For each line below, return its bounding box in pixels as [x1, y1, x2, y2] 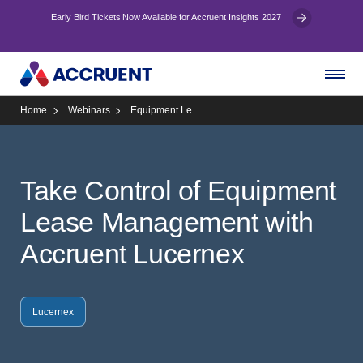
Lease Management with [20, 207, 314, 237]
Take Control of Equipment [20, 175, 337, 206]
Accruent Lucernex [20, 238, 245, 269]
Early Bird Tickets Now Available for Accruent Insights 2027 [51, 12, 284, 22]
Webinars [67, 105, 110, 116]
